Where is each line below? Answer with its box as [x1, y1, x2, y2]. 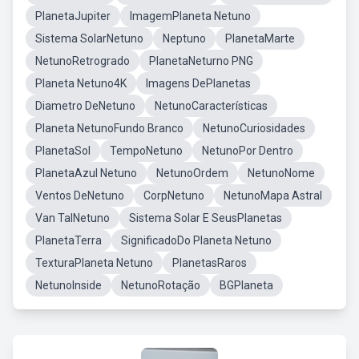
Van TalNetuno [35, 212, 110, 224]
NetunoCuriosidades [203, 122, 305, 135]
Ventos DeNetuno [35, 189, 124, 202]
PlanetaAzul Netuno [35, 167, 137, 179]
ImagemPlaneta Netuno [130, 10, 251, 22]
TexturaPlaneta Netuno [35, 256, 153, 269]
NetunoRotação [121, 279, 200, 292]
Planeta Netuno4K [35, 77, 127, 90]
